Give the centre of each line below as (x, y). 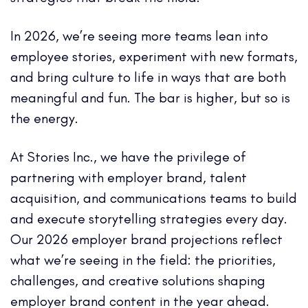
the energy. (44, 118)
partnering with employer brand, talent (129, 177)
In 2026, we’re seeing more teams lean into (139, 35)
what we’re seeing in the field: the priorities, (143, 260)
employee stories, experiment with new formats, (154, 56)
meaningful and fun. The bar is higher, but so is (150, 97)
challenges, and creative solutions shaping (138, 280)
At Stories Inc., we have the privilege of (128, 156)
